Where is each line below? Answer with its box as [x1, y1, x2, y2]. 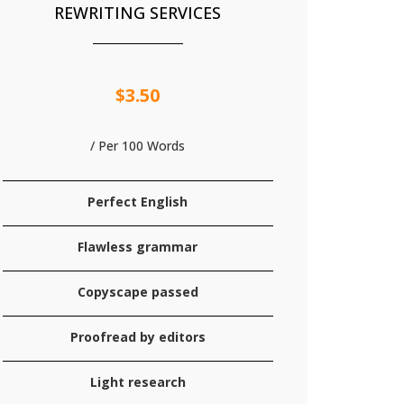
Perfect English [87, 193, 188, 210]
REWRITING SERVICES [54, 2, 222, 23]
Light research [89, 373, 186, 390]
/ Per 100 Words [90, 137, 186, 154]
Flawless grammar [78, 238, 198, 255]
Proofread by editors [69, 328, 206, 345]
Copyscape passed [77, 283, 198, 300]
